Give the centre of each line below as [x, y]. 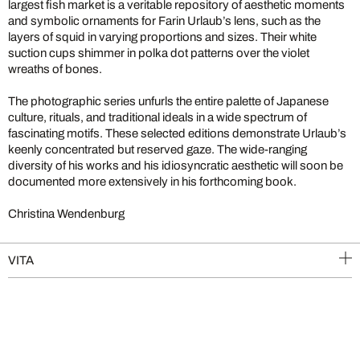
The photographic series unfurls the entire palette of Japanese [168, 101]
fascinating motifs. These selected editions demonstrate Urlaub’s [177, 133]
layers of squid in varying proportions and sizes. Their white [162, 37]
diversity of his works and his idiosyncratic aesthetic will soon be [176, 165]
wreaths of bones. [55, 69]
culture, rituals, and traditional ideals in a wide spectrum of [157, 117]
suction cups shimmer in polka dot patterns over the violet [159, 53]
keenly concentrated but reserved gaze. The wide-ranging [157, 149]
